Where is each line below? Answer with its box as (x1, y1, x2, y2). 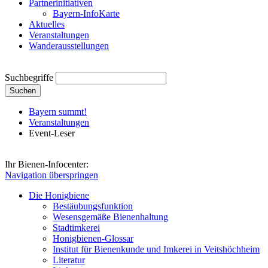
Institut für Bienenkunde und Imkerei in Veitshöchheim (53, 244, 260, 254)
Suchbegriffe (5, 72, 53, 83)
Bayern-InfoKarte (53, 8, 120, 19)
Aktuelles (29, 19, 65, 29)
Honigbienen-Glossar (53, 233, 133, 243)
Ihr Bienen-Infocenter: (5, 159, 89, 169)
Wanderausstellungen (29, 41, 109, 51)
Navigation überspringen (5, 170, 98, 180)
